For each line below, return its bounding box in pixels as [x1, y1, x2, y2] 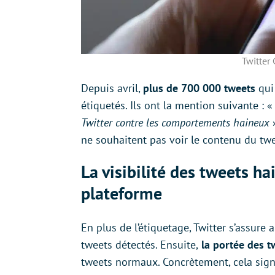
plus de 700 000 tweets [143, 81, 258, 96]
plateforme [81, 182, 162, 205]
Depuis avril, [81, 81, 143, 96]
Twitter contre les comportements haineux [81, 115, 269, 130]
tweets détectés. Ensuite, [81, 238, 198, 252]
